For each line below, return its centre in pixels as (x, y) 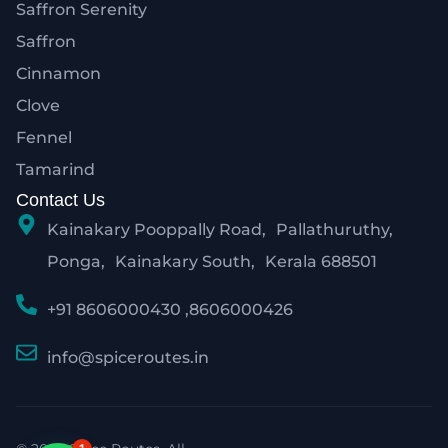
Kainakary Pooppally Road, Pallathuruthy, (220, 229)
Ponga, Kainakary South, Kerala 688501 (212, 261)
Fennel (44, 137)
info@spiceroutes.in (128, 357)
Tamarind (55, 169)
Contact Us (60, 199)
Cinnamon (58, 73)
